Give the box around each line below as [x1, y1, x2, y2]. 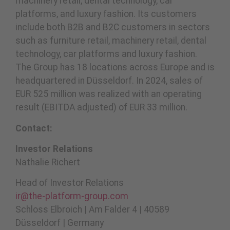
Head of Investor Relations [15, 178, 124, 188]
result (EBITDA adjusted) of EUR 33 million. [15, 102, 187, 113]
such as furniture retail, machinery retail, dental [15, 35, 206, 46]
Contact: [15, 123, 52, 133]
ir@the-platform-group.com [15, 191, 128, 202]
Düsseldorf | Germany [15, 218, 104, 228]
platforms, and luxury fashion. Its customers [15, 9, 197, 20]
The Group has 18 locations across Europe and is [15, 62, 215, 73]
